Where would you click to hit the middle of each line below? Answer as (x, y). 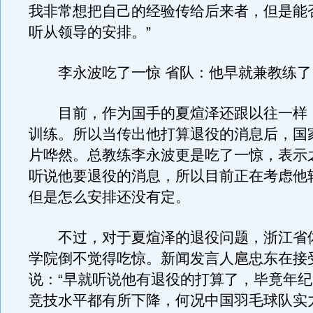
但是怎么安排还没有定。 (117, 197)
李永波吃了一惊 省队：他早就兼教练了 (170, 73)
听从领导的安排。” (90, 32)
